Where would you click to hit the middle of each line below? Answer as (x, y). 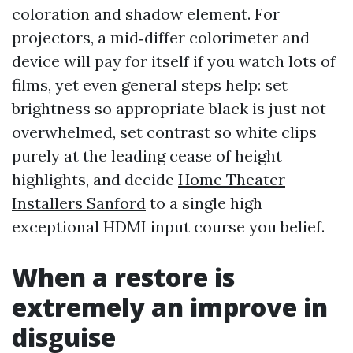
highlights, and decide (95, 179)
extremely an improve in (170, 307)
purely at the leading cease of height (147, 156)
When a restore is (123, 277)
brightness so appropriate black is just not (169, 108)
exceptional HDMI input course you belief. (168, 227)
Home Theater (232, 179)
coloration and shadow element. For (146, 14)
